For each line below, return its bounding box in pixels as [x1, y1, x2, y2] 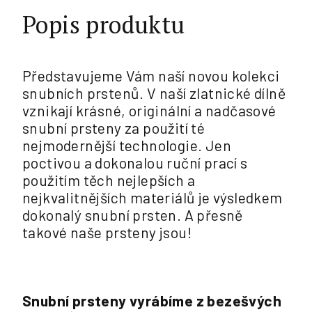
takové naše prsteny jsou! [22, 224, 192, 241]
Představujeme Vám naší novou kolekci [22, 67, 280, 84]
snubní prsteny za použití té [22, 119, 205, 136]
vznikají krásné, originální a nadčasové [22, 102, 276, 119]
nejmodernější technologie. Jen [22, 136, 231, 154]
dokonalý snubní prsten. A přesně [22, 206, 243, 224]
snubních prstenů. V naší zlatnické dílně [22, 84, 286, 102]
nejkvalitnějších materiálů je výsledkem [22, 189, 283, 206]
